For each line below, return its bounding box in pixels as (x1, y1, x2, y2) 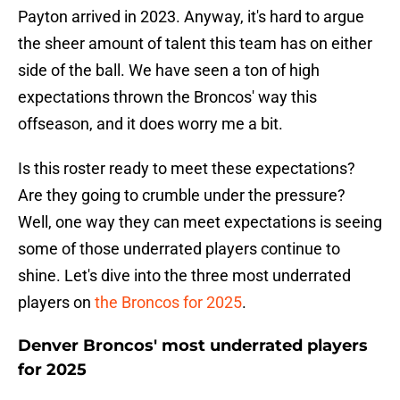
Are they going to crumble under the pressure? (18, 186, 346, 205)
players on (18, 293, 95, 312)
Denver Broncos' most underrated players (18, 336, 368, 356)
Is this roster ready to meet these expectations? (18, 159, 355, 179)
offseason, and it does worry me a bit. (18, 114, 283, 134)
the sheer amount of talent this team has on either (18, 34, 372, 54)
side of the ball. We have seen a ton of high (18, 61, 320, 80)
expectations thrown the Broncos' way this (18, 87, 317, 107)
